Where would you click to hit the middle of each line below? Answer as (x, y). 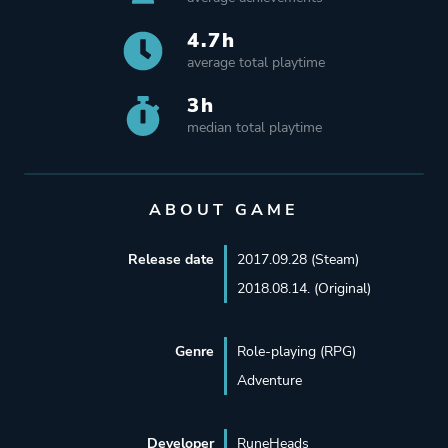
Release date (170, 260)
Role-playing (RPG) (296, 352)
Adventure (269, 381)
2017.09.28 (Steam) (297, 260)
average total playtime (256, 63)
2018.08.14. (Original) (303, 289)
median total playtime (254, 128)
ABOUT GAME (224, 210)
